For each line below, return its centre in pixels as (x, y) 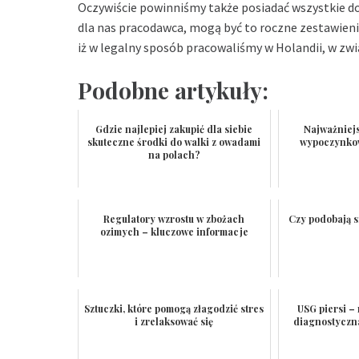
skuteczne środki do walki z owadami (174, 141)
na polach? (174, 154)
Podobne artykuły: (173, 90)
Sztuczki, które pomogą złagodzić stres (174, 308)
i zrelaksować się (174, 321)
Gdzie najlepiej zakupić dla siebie (174, 129)
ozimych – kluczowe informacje (174, 231)
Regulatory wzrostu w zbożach (174, 218)
